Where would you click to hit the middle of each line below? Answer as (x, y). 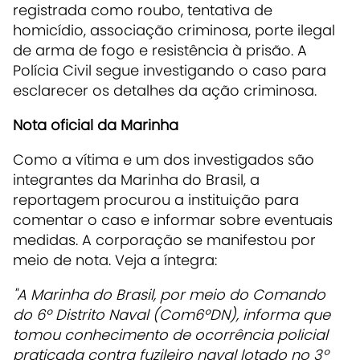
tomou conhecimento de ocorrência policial (170, 334)
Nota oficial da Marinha (96, 125)
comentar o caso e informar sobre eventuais (173, 219)
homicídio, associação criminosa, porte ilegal (174, 30)
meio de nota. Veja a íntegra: (115, 260)
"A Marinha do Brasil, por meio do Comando (169, 294)
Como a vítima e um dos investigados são (164, 159)
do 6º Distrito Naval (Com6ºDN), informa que (172, 314)
